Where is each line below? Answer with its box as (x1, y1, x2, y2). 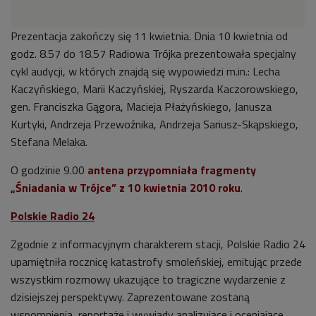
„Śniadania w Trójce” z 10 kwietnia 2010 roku (11, 178, 241, 196)
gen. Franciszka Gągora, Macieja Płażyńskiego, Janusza (11, 97, 272, 115)
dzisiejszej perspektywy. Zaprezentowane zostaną (11, 288, 250, 305)
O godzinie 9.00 (11, 161, 87, 178)
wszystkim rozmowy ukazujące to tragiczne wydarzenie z (11, 270, 286, 288)
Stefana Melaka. (11, 133, 87, 150)
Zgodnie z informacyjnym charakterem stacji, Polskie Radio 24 (11, 235, 305, 253)
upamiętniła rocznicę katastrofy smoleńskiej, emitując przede (11, 253, 302, 270)
